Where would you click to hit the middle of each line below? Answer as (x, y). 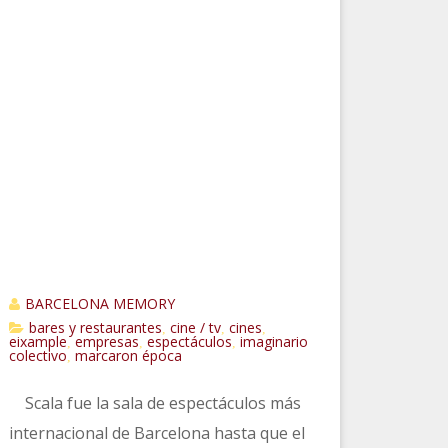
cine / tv (195, 327)
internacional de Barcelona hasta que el (156, 432)
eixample (37, 341)
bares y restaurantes (95, 327)
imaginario (273, 341)
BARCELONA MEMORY (99, 303)
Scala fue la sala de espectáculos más (154, 402)
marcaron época (128, 355)
